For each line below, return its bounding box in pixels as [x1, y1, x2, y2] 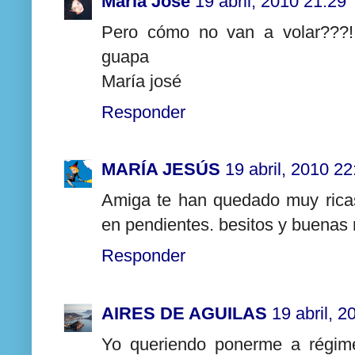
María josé [101, 71, 181, 91]
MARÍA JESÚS [101, 159, 220, 180]
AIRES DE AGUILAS [101, 303, 267, 323]
